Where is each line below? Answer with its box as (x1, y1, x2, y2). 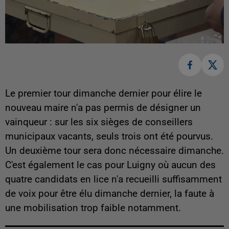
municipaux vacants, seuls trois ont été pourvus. (5, 131, 213, 143)
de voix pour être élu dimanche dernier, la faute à (5, 188, 214, 200)
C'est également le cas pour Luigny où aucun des (5, 159, 216, 171)
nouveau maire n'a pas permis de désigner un (5, 102, 201, 114)
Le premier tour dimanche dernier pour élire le (5, 88, 202, 100)
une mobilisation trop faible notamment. (5, 202, 181, 214)
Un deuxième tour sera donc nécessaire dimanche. (5, 145, 224, 157)
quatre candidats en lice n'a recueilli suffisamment (5, 174, 222, 186)
